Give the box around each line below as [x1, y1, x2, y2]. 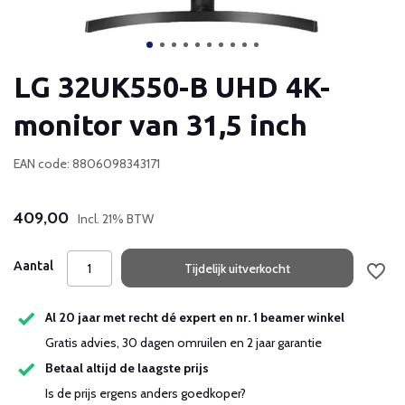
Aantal [14, 259, 53, 273]
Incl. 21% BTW [78, 211, 154, 227]
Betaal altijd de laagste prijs [45, 360, 209, 377]
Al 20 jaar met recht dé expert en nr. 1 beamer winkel [45, 309, 344, 326]
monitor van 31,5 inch [14, 108, 307, 141]
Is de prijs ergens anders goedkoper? [45, 385, 251, 401]
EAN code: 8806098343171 [14, 155, 160, 172]
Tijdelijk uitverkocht [184, 259, 291, 277]
